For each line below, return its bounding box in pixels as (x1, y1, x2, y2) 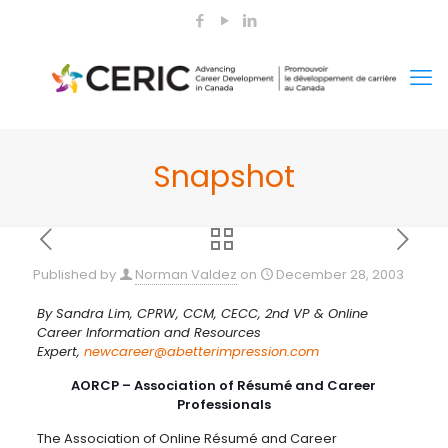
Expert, (36, 342, 84, 361)
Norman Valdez (135, 265, 237, 284)
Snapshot (153, 156, 295, 198)
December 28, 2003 (276, 265, 404, 284)
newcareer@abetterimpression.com (83, 342, 319, 361)
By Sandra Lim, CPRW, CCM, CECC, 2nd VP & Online (36, 304, 368, 323)
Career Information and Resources (36, 323, 261, 342)
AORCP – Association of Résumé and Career (71, 376, 377, 395)
